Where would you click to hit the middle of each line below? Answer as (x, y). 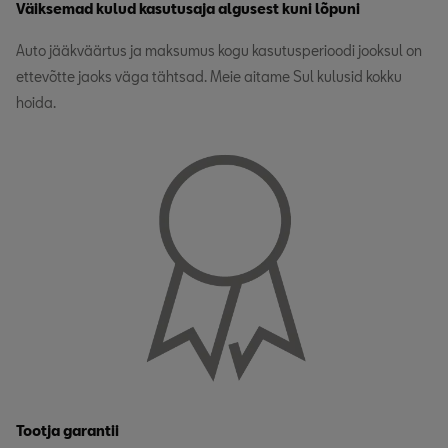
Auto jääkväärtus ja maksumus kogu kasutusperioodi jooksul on (219, 50)
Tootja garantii (67, 431)
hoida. (36, 102)
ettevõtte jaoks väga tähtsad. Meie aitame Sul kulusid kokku (209, 76)
